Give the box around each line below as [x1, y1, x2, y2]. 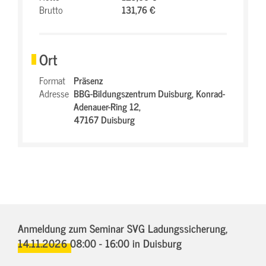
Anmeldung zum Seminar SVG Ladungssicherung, [18, 218, 228, 237]
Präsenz [74, 72, 103, 88]
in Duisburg [132, 233, 182, 252]
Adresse [39, 85, 69, 101]
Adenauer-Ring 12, [74, 98, 141, 114]
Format [39, 72, 65, 88]
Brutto [39, 1, 63, 17]
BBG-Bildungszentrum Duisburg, [74, 85, 196, 101]
